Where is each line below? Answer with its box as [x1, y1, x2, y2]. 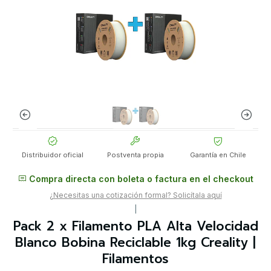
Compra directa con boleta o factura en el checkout [26, 174, 253, 184]
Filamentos [102, 249, 169, 269]
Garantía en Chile [190, 151, 247, 160]
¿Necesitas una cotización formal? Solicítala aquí [49, 191, 222, 200]
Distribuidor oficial [22, 151, 84, 160]
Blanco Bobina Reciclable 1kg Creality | [15, 233, 256, 253]
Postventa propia [106, 151, 164, 160]
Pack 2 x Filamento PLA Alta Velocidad [13, 217, 258, 237]
